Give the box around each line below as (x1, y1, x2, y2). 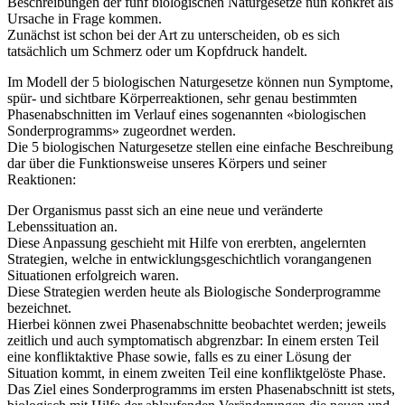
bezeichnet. (7, 299, 71, 316)
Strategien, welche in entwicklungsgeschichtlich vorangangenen (7, 250, 372, 267)
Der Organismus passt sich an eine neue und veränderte (7, 202, 323, 218)
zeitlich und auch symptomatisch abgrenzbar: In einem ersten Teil (7, 332, 379, 348)
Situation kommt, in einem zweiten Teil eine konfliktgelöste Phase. (7, 364, 386, 381)
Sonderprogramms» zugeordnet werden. (7, 122, 236, 138)
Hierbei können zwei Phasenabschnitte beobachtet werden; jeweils (7, 316, 386, 332)
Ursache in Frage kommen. (7, 10, 162, 26)
